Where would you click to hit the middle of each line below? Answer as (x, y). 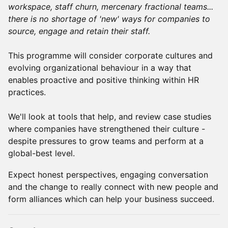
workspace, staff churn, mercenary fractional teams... (111, 7)
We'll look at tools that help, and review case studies (110, 117)
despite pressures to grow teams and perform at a (106, 141)
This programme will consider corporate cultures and (110, 55)
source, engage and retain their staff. (79, 31)
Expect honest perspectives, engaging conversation (108, 175)
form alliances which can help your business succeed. (111, 199)
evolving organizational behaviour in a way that (100, 68)
